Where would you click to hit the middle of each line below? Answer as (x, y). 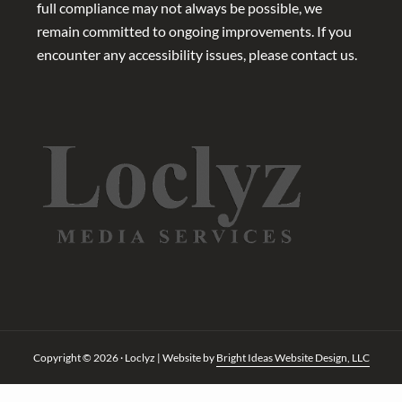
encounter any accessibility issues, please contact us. (197, 55)
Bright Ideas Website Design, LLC (293, 358)
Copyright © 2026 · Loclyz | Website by (124, 358)
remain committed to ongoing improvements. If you (194, 31)
